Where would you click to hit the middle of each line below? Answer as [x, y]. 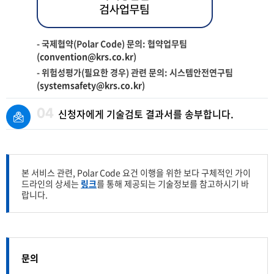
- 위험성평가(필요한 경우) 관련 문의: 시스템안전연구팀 [135, 72]
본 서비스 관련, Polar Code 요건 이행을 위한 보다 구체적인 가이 [136, 172]
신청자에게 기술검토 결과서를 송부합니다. [146, 114]
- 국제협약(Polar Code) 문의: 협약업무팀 [112, 43]
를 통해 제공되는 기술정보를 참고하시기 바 [173, 183]
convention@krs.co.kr [87, 56]
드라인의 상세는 [51, 183]
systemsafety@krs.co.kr [91, 85]
